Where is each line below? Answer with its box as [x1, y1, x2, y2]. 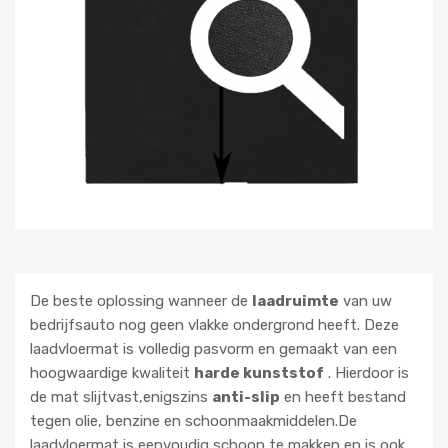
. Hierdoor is [324, 364, 409, 383]
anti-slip [212, 388, 280, 407]
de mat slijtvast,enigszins [30, 388, 212, 407]
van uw [339, 292, 392, 311]
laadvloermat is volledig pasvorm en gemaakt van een [30, 340, 397, 359]
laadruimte [252, 292, 339, 311]
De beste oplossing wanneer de [30, 292, 252, 311]
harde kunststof [194, 364, 324, 383]
